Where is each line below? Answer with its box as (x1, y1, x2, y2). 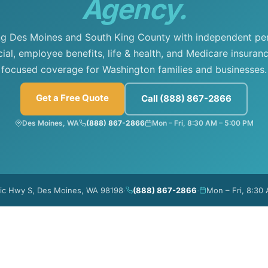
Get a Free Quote (36, 92, 109, 103)
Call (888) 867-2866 (141, 93, 232, 104)
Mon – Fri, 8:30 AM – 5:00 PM (151, 118, 254, 127)
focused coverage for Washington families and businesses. (1, 63, 267, 75)
